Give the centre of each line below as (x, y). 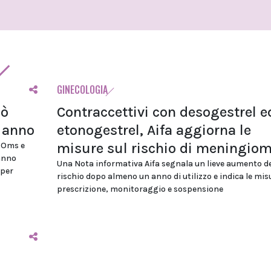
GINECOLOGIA (82, 90)
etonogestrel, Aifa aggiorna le (154, 130)
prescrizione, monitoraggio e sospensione (140, 189)
